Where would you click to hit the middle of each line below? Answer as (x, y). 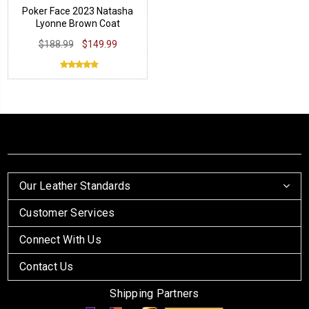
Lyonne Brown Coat (78, 24)
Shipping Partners (154, 293)
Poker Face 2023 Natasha (78, 11)
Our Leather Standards (75, 186)
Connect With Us (60, 240)
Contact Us (47, 267)
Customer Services (67, 213)
